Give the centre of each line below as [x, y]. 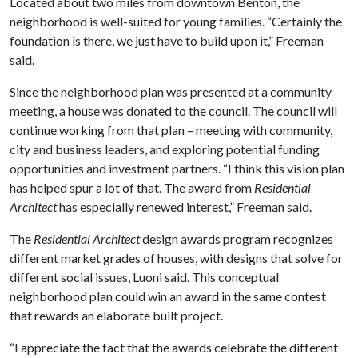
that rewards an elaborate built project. [116, 315]
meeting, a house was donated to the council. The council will [173, 110]
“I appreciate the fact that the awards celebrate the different [174, 347]
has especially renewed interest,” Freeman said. [185, 206]
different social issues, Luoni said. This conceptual [144, 276]
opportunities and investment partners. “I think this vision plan [177, 168]
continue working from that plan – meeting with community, [171, 129]
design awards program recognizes [238, 238]
